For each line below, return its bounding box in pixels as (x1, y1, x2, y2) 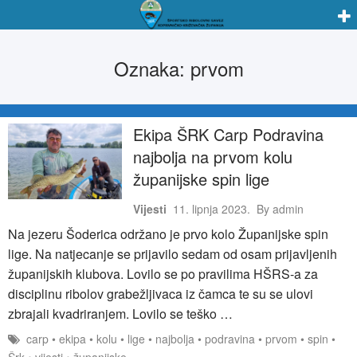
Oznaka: (113, 53, 190, 82)
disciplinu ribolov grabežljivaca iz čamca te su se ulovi (8, 284, 313, 303)
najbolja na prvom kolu (132, 144, 292, 168)
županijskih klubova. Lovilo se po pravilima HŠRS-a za (8, 264, 318, 283)
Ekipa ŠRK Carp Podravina (132, 122, 324, 146)
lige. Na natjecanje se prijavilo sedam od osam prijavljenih (8, 244, 337, 263)
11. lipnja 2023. (172, 200, 250, 217)
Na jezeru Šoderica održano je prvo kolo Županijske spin (8, 224, 328, 243)
